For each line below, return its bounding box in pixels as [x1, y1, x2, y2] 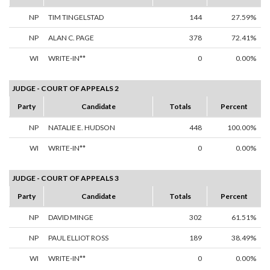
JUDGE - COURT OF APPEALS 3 [12, 174, 119, 183]
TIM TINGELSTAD [48, 13, 104, 22]
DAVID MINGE [48, 213, 93, 222]
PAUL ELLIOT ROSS [48, 233, 108, 243]
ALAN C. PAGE [48, 33, 94, 43]
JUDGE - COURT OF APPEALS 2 [12, 84, 119, 93]
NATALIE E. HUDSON [48, 123, 115, 133]
